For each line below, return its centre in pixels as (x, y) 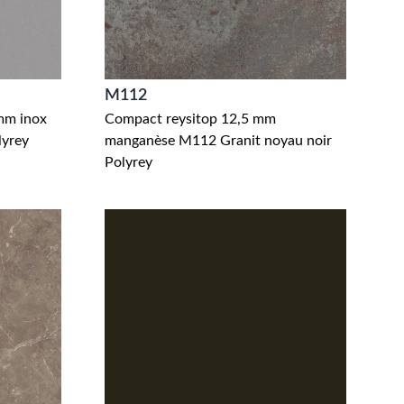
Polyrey (129, 162)
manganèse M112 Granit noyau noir (218, 141)
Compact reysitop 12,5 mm (190, 119)
